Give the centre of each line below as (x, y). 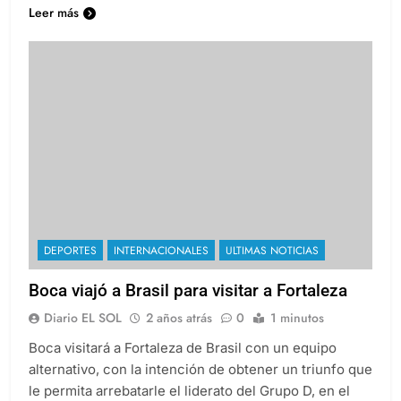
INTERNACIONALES (161, 251)
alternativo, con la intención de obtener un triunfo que (200, 370)
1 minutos (297, 318)
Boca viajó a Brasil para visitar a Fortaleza (188, 291)
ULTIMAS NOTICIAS (272, 251)
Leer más (54, 12)
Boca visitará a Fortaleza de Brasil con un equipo (183, 348)
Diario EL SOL (83, 318)
